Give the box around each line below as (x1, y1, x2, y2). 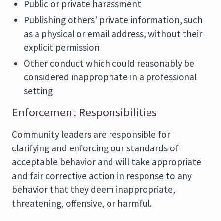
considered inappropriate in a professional (24, 71, 197, 83)
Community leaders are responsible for (12, 128, 170, 140)
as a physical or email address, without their (24, 28, 202, 39)
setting (24, 85, 53, 97)
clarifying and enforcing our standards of (12, 142, 179, 154)
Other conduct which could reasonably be (24, 57, 194, 69)
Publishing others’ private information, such (24, 14, 203, 26)
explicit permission (24, 41, 100, 53)
